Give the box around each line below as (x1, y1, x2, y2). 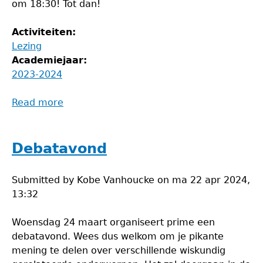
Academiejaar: (12, 55, 90, 66)
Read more (12, 97, 63, 108)
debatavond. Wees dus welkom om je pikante (12, 231, 224, 242)
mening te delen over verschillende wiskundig (12, 245, 225, 256)
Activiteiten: (12, 26, 79, 38)
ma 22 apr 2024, (172, 174, 250, 186)
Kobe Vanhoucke (77, 174, 154, 186)
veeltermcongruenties (63, 125, 167, 136)
